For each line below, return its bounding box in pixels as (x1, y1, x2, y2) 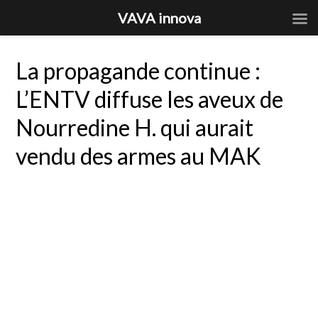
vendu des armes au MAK (16, 142, 262, 170)
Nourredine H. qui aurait (16, 114, 254, 141)
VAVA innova (117, 9, 201, 26)
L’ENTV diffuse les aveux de (16, 85, 284, 113)
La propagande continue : (16, 57, 261, 84)
